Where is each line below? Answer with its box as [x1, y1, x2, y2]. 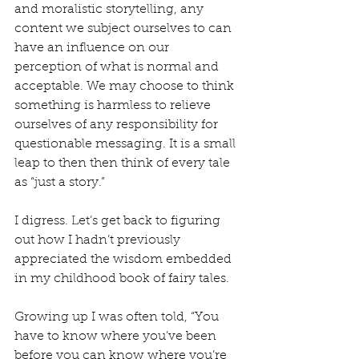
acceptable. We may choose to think [14, 80, 237, 93]
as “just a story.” [14, 176, 108, 189]
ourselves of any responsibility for [14, 119, 221, 131]
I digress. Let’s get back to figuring [14, 215, 224, 228]
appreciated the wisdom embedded [14, 253, 235, 266]
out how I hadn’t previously [14, 234, 184, 247]
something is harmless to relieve [14, 99, 214, 112]
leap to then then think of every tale [14, 157, 233, 170]
